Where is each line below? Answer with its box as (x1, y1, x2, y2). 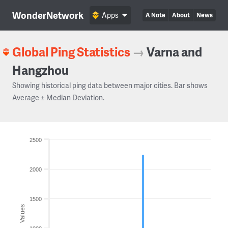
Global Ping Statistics (12, 43, 130, 60)
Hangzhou (12, 62, 69, 78)
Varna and (147, 43, 202, 60)
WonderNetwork (12, 9, 83, 21)
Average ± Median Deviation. (12, 93, 104, 102)
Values (19, 204, 26, 223)
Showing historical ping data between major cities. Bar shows (12, 80, 208, 90)
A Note (146, 11, 165, 19)
